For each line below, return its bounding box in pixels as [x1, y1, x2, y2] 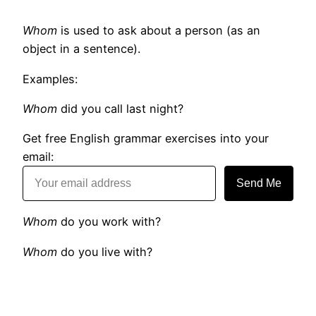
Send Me [236, 177, 281, 190]
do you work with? [61, 214, 161, 229]
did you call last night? [61, 101, 183, 116]
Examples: [23, 71, 78, 86]
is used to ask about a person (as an [61, 23, 260, 38]
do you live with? [61, 244, 152, 259]
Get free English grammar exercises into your [23, 131, 269, 146]
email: [23, 150, 54, 164]
